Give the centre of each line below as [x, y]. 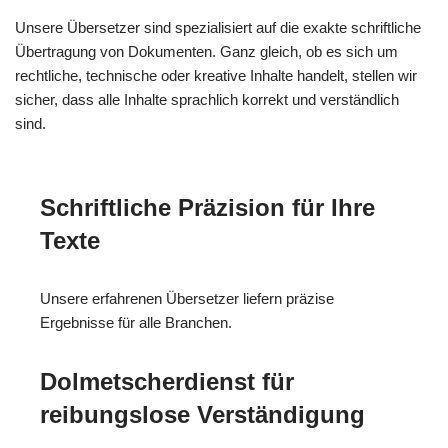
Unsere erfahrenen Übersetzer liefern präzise [187, 298]
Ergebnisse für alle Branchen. [136, 322]
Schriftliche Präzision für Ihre [207, 207]
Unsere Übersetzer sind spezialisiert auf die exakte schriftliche [218, 27]
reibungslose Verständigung [202, 414]
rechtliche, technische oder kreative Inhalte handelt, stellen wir [216, 75]
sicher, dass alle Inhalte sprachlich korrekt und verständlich [207, 99]
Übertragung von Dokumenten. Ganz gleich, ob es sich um [206, 51]
